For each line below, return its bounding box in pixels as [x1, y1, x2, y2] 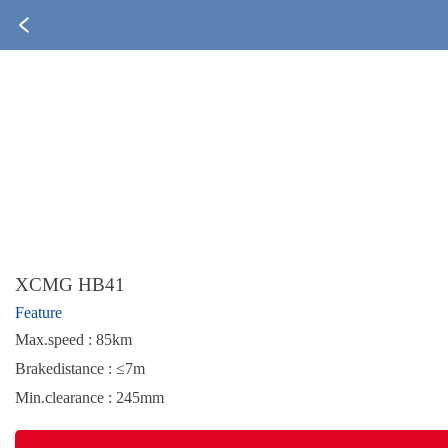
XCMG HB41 [15, 274, 125, 295]
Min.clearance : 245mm [15, 389, 164, 406]
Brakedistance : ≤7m [15, 360, 145, 377]
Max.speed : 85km [15, 331, 132, 348]
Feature [15, 304, 62, 321]
